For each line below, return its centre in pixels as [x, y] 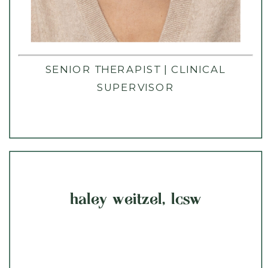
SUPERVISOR [136, 87]
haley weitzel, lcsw [135, 198]
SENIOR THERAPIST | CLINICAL [136, 69]
